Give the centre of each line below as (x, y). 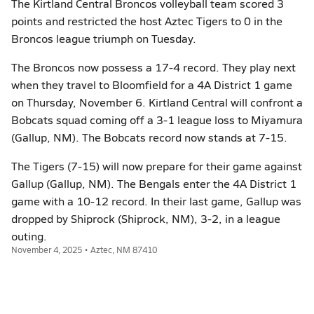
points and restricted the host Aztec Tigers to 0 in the (147, 21)
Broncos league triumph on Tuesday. (104, 38)
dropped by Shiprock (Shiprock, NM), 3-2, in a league (146, 218)
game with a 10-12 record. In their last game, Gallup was (156, 201)
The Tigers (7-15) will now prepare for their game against (157, 166)
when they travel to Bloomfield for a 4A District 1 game (152, 84)
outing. (29, 236)
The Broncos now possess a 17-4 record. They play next (153, 67)
